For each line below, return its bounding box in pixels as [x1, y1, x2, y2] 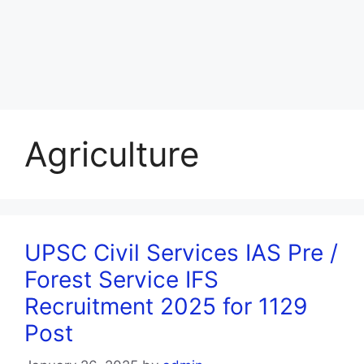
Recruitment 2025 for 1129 [24, 292, 307, 320]
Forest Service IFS [24, 265, 219, 293]
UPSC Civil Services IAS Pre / [24, 238, 338, 266]
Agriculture [24, 132, 199, 175]
